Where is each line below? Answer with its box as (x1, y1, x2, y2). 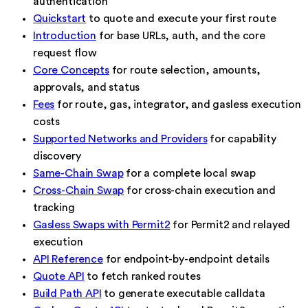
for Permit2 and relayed (170, 219, 291, 230)
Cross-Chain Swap (33, 184, 124, 196)
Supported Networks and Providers (33, 133, 208, 144)
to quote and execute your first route (86, 12, 276, 24)
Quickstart (33, 12, 87, 24)
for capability (207, 133, 276, 144)
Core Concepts (33, 64, 109, 76)
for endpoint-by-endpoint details (102, 253, 269, 265)
